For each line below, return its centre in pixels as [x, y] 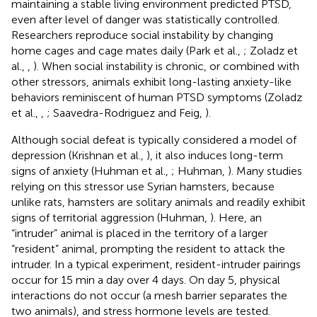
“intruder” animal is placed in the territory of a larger [139, 233]
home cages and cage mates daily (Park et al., [127, 50]
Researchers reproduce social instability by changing [142, 35]
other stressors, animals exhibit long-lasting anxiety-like [151, 81]
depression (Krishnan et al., [79, 155]
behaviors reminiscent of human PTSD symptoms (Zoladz [157, 97]
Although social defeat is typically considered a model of [154, 139]
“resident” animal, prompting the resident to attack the [148, 248]
